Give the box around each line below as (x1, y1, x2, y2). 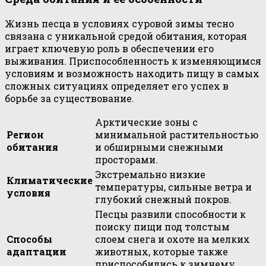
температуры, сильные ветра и (95, 180, 252, 193)
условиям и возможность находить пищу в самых (5, 66, 259, 80)
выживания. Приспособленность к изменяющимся (5, 54, 261, 67)
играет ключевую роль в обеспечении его (5, 42, 214, 55)
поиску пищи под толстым (95, 220, 230, 233)
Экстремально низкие (95, 167, 205, 180)
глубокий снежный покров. (95, 192, 232, 205)
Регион (7, 128, 44, 141)
